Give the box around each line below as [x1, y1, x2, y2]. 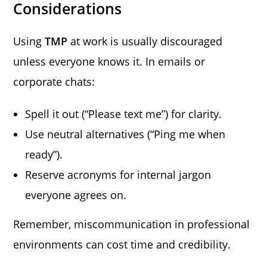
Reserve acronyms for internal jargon [25, 167, 212, 182]
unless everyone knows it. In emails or [13, 54, 206, 69]
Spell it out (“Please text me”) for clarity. [25, 106, 222, 121]
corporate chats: [13, 74, 95, 89]
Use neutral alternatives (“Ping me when [25, 126, 226, 141]
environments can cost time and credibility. [13, 237, 231, 252]
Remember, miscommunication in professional [13, 216, 250, 231]
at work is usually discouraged [67, 33, 223, 48]
